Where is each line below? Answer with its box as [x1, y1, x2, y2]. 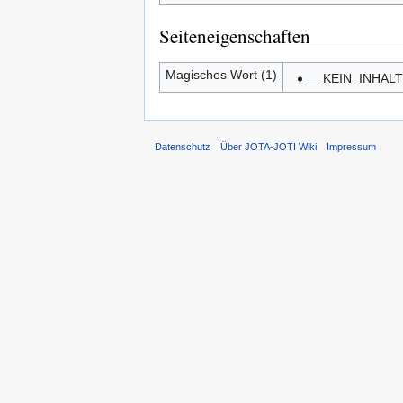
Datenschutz [155, 140, 210, 152]
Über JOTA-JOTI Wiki [220, 140, 318, 152]
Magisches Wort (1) [165, 67, 277, 82]
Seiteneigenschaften [159, 23, 310, 49]
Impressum [327, 140, 377, 152]
